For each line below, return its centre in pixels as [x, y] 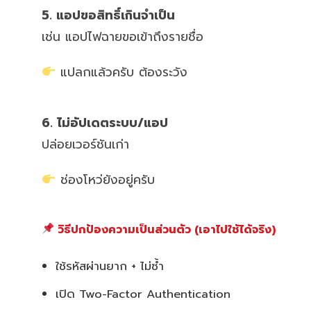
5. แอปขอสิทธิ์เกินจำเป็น [108, 15]
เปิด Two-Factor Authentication [143, 294]
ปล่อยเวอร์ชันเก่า [85, 144]
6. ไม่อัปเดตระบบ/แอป [105, 123]
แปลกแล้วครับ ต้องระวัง [122, 72]
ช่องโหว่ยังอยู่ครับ [106, 179]
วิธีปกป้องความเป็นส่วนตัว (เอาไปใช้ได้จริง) [165, 229]
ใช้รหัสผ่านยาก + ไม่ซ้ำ [110, 266]
